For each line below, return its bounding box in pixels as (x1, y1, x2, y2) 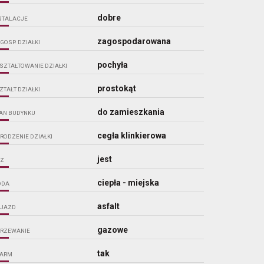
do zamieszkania (97, 107, 165, 117)
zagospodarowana (97, 36, 171, 46)
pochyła (97, 60, 128, 70)
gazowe (97, 225, 128, 235)
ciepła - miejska (97, 177, 160, 187)
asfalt (97, 201, 120, 211)
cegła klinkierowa (97, 130, 167, 140)
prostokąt (97, 83, 137, 93)
